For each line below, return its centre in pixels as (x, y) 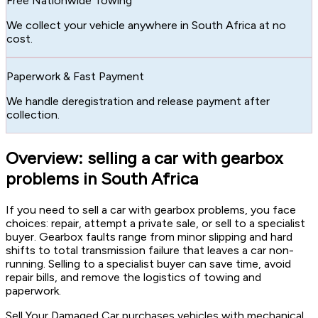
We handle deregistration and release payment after (138, 101)
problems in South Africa (102, 178)
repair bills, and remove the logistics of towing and (133, 277)
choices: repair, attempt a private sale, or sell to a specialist (155, 223)
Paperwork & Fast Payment (75, 76)
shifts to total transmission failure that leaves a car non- (150, 250)
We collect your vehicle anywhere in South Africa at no (146, 25)
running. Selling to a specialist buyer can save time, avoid (148, 263)
